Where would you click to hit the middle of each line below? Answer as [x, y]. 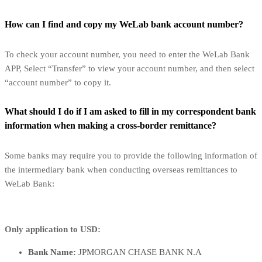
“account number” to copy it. [58, 82]
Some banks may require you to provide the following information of [131, 156]
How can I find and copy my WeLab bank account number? [124, 25]
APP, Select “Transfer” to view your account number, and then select [130, 68]
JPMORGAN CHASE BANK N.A [139, 252]
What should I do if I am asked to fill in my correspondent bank [130, 112]
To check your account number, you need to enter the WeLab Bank [127, 54]
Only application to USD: [53, 230]
